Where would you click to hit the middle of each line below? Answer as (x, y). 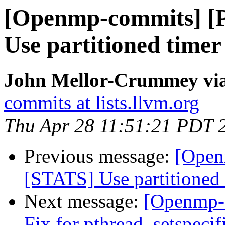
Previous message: (99, 156)
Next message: (84, 201)
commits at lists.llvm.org (102, 103)
